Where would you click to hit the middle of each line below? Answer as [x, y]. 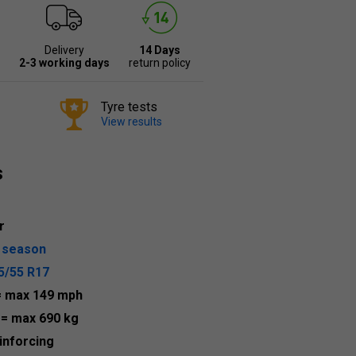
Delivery [64, 50]
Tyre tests [129, 107]
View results [132, 122]
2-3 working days [64, 63]
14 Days [159, 50]
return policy [159, 63]
